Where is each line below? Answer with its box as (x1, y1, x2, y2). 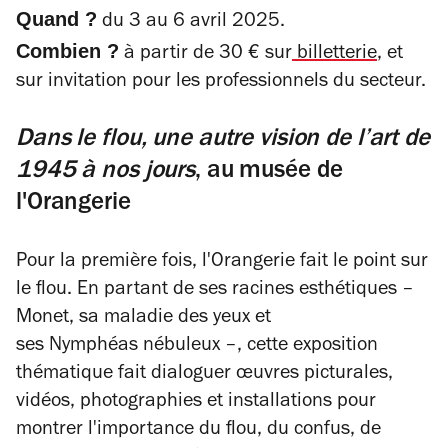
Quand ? (16, 8, 97, 30)
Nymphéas (49, 337, 138, 357)
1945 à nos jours (16, 160, 195, 185)
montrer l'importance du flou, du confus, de (16, 421, 381, 441)
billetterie (292, 45, 377, 65)
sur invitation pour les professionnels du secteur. (16, 73, 431, 93)
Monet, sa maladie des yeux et (16, 309, 271, 329)
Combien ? (16, 40, 119, 62)
